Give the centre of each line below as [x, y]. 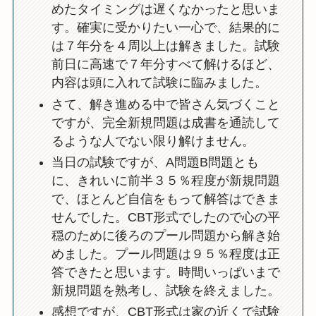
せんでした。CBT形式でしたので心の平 [165, 217]
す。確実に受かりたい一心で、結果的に [165, 28]
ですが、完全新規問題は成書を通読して [165, 122]
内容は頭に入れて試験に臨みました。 [159, 83]
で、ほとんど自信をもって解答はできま [165, 199]
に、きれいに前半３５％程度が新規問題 [165, 180]
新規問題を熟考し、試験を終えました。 [165, 290]
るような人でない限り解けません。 [153, 141]
